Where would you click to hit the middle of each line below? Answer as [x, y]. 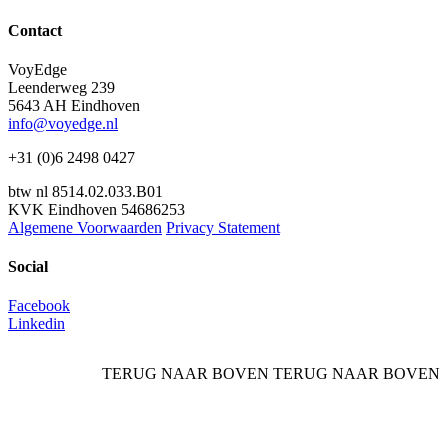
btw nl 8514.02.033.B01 [85, 191]
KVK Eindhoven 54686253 [96, 209]
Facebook [39, 306]
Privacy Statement [223, 227]
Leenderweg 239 [61, 87]
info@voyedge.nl [63, 123]
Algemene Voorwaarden [85, 227]
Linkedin [36, 324]
